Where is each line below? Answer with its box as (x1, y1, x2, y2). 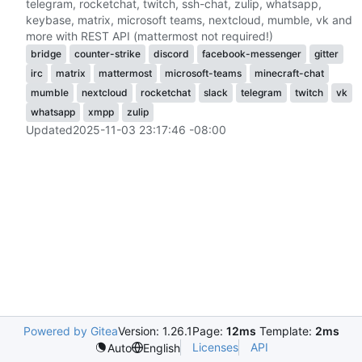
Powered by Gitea (23, 324, 118, 338)
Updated (26, 123, 73, 137)
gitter (314, 48, 339, 61)
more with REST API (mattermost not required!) (26, 29, 273, 44)
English (142, 340, 180, 355)
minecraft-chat (255, 67, 324, 80)
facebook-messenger (202, 48, 301, 61)
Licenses (192, 340, 238, 354)
